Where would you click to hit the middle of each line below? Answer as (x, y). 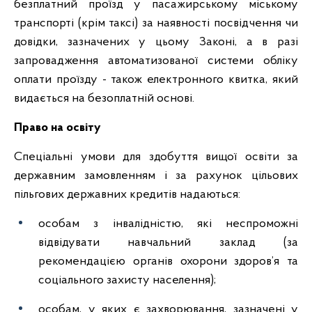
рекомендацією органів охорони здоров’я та (168, 262)
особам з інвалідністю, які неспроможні (168, 224)
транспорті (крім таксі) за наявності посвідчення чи (156, 23)
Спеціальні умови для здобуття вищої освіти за (156, 157)
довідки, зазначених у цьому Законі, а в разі (156, 42)
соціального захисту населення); (127, 280)
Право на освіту (57, 128)
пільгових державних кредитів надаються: (127, 195)
